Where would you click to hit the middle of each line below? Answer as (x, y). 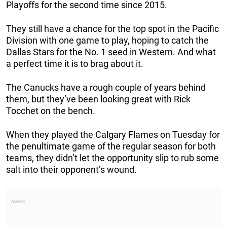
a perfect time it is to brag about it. (75, 64)
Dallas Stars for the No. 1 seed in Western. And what (111, 52)
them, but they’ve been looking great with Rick (98, 99)
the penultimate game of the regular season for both (111, 146)
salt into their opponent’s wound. (71, 170)
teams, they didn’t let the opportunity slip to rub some (112, 158)
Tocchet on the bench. (51, 111)
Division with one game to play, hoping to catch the (107, 41)
